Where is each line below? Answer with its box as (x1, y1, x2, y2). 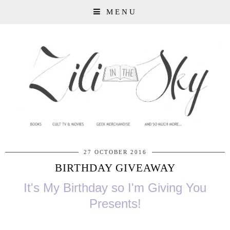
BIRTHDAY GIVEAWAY (54, 162, 176, 175)
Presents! (89, 197, 141, 211)
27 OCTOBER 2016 (83, 149, 147, 156)
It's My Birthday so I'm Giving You (24, 181, 206, 195)
